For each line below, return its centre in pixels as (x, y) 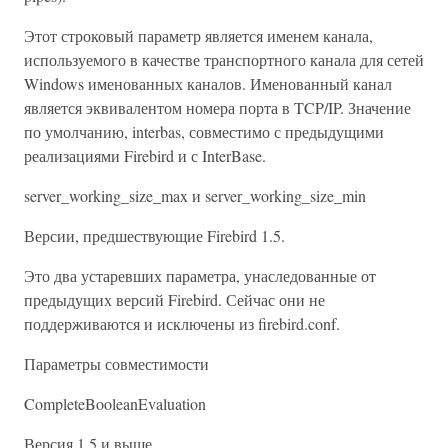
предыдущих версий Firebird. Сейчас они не (174, 299)
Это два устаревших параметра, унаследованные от (200, 275)
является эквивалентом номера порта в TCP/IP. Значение (217, 107)
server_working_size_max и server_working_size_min (195, 195)
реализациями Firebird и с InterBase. (145, 155)
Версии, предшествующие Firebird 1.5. (154, 235)
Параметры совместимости (116, 363)
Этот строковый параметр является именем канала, (198, 35)
